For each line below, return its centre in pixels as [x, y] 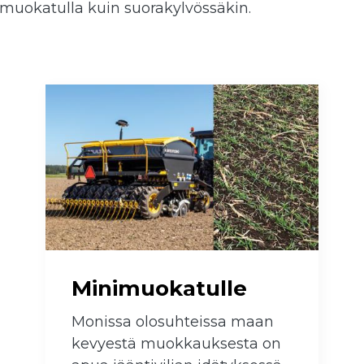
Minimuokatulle [159, 289]
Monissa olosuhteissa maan [173, 322]
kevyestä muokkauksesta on [176, 344]
